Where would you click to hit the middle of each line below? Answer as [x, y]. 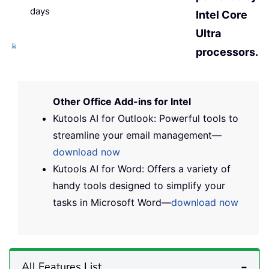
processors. [227, 52]
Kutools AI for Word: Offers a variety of [142, 169]
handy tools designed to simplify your [139, 186]
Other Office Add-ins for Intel [122, 101]
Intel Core [222, 15]
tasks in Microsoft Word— [112, 202]
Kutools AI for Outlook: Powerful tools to [146, 118]
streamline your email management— [137, 135]
